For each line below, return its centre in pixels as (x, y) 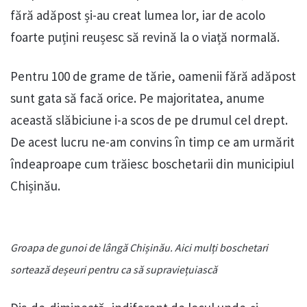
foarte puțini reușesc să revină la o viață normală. (145, 37)
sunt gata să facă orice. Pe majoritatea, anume (137, 98)
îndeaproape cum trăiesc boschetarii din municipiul (152, 164)
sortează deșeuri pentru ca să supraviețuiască (114, 270)
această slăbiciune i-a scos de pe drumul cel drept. (149, 120)
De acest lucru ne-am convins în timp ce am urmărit (152, 142)
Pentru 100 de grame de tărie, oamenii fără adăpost (153, 76)
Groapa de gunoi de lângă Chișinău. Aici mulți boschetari (139, 248)
